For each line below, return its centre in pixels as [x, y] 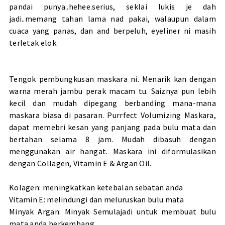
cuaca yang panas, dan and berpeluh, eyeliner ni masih [113, 31]
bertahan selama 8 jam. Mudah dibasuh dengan [113, 139]
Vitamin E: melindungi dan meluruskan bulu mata [96, 200]
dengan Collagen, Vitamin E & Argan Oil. [80, 163]
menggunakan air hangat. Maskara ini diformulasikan [113, 151]
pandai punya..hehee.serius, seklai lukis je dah [113, 7]
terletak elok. [33, 43]
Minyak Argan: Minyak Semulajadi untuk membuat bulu [113, 212]
